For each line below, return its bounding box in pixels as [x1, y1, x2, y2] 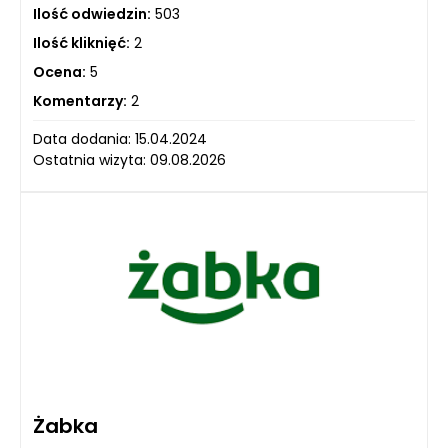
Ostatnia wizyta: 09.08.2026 [33, 149, 226, 170]
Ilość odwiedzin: [33, 3, 151, 24]
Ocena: [33, 61, 86, 82]
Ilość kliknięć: [33, 32, 130, 53]
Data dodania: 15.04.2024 [33, 128, 207, 149]
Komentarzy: [33, 90, 127, 111]
